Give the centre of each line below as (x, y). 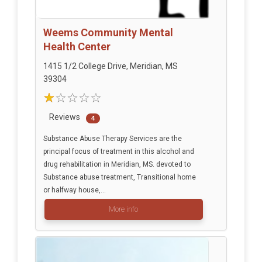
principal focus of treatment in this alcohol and (118, 152)
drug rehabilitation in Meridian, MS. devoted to (117, 165)
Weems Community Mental (108, 33)
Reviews (64, 117)
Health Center (77, 47)
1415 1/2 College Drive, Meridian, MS (110, 66)
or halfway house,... (74, 190)
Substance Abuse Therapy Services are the (112, 139)
